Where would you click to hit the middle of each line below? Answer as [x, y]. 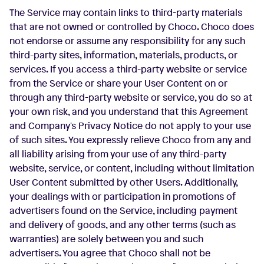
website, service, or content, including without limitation [132, 168]
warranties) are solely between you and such [106, 239]
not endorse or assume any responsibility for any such [127, 41]
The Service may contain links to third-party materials [126, 12]
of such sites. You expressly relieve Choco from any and [130, 140]
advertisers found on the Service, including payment [123, 210]
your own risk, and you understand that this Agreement [129, 111]
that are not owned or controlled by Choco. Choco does [132, 27]
